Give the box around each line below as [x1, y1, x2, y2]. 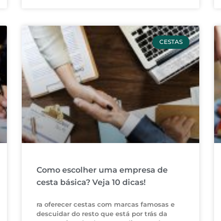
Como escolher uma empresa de [36, 165, 168, 175]
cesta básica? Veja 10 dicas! [36, 178, 146, 187]
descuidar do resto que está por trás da [36, 210, 167, 218]
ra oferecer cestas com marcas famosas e [36, 200, 175, 209]
